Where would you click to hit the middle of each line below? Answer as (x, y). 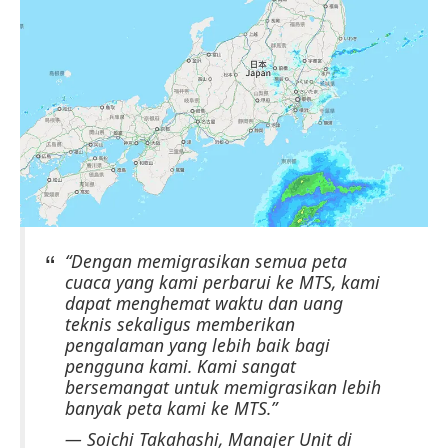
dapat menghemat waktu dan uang (204, 302)
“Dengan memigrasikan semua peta (206, 260)
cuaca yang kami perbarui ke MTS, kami (222, 281)
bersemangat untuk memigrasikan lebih (223, 386)
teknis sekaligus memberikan (180, 323)
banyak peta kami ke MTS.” (171, 407)
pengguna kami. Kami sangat (180, 365)
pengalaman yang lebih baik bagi (197, 344)
